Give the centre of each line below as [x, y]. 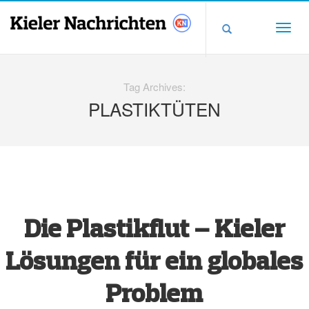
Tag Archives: [154, 87]
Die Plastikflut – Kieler [154, 228]
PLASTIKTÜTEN [154, 109]
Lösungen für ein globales [154, 260]
